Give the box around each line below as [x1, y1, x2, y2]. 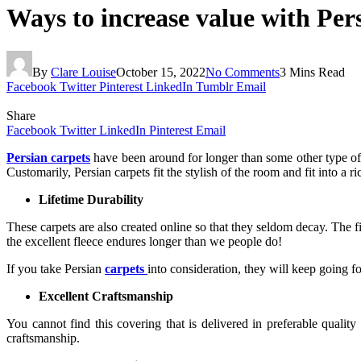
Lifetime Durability [39, 192, 143, 206]
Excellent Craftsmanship [39, 288, 173, 303]
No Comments [205, 64, 280, 79]
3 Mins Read [280, 64, 345, 79]
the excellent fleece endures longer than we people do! [6, 234, 282, 248]
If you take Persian [6, 261, 105, 276]
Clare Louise [51, 64, 116, 79]
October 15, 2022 [116, 64, 205, 79]
